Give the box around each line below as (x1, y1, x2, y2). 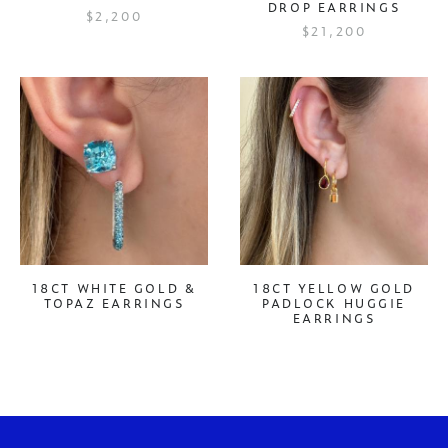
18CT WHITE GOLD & (31, 279, 197, 298)
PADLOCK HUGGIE (262, 294, 406, 313)
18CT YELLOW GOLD (253, 279, 415, 298)
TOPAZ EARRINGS (43, 294, 185, 313)
